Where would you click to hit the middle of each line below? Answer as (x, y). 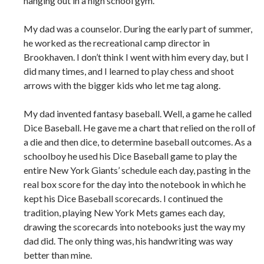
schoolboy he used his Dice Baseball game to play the (130, 156)
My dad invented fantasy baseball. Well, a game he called (138, 114)
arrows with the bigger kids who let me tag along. (122, 85)
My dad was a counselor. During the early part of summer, (138, 29)
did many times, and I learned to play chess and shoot (129, 71)
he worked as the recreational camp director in (117, 43)
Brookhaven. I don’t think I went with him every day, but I (136, 57)
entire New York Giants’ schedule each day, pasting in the (137, 170)
